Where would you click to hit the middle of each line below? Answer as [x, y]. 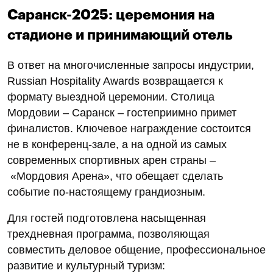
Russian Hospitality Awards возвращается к [115, 81]
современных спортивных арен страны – [112, 160]
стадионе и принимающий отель [122, 35]
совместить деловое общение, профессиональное [136, 250]
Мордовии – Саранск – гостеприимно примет [122, 112]
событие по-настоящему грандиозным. [106, 192]
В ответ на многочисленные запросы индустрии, [131, 65]
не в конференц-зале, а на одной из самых [117, 144]
